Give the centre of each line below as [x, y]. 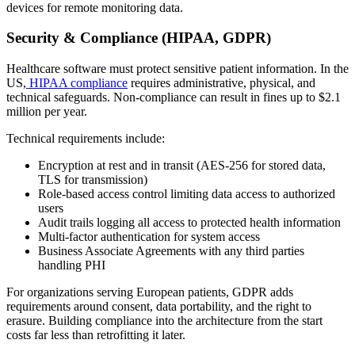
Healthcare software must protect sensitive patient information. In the [177, 69]
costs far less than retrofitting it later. [96, 335]
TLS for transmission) [93, 180]
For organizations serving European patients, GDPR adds [150, 292]
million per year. [47, 112]
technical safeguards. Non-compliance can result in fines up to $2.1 [174, 97]
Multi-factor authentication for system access [149, 237]
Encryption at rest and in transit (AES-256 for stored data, [182, 166]
